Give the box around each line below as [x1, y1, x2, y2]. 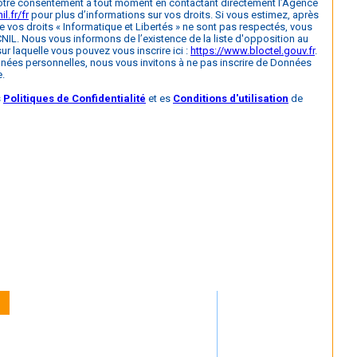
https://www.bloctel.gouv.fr [190, 44, 315, 57]
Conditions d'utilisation [173, 92, 288, 104]
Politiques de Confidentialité [3, 92, 146, 104]
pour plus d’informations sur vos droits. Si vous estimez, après [29, 8, 319, 21]
